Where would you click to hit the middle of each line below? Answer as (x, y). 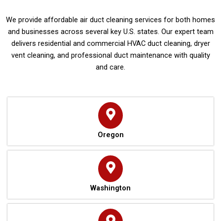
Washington (110, 188)
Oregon (110, 134)
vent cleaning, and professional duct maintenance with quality (110, 55)
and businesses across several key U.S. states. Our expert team (110, 32)
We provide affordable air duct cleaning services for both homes (110, 20)
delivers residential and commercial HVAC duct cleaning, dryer (110, 44)
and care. (110, 67)
